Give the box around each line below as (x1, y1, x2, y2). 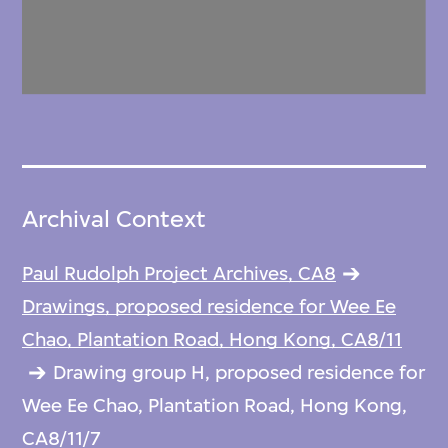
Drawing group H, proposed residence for (53, 360, 426, 384)
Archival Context (22, 204, 207, 233)
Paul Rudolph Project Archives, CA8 (22, 261, 337, 285)
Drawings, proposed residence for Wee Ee (22, 294, 397, 318)
